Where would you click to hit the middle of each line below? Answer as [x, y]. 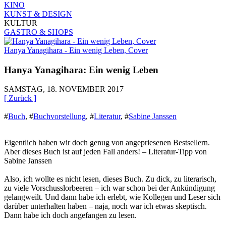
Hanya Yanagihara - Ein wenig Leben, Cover [76, 50]
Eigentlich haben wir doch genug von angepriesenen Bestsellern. [107, 143]
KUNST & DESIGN [38, 14]
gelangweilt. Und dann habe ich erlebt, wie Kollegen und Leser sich [112, 197]
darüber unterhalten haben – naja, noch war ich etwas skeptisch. [105, 206]
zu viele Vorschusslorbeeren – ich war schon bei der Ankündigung [109, 188]
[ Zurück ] [20, 98]
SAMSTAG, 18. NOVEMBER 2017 [64, 89]
